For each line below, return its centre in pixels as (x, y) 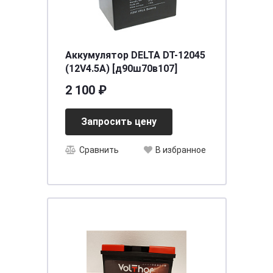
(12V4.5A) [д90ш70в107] (144, 69)
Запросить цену (119, 122)
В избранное (180, 150)
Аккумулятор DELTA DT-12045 (135, 55)
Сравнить (99, 150)
